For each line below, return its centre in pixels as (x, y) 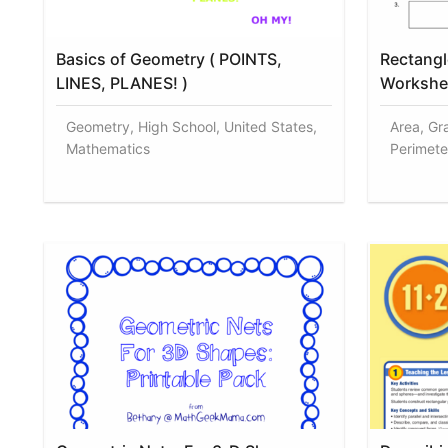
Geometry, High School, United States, (191, 126)
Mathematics (107, 148)
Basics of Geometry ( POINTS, (168, 58)
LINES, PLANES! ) (121, 82)
